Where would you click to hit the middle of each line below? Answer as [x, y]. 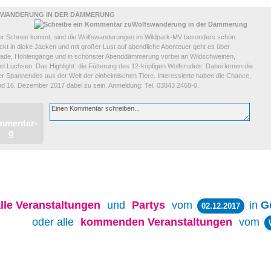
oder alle [54, 222]
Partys [149, 205]
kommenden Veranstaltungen [156, 222]
